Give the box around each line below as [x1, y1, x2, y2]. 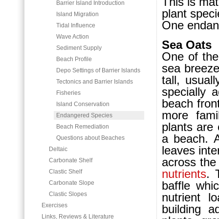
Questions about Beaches [56, 134, 125, 141]
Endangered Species [56, 112, 112, 119]
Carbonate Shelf [49, 157, 92, 164]
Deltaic [49, 146, 67, 153]
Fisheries [56, 89, 81, 96]
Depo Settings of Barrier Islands [56, 67, 140, 74]
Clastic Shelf [49, 168, 82, 175]
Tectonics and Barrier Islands [56, 78, 133, 85]
